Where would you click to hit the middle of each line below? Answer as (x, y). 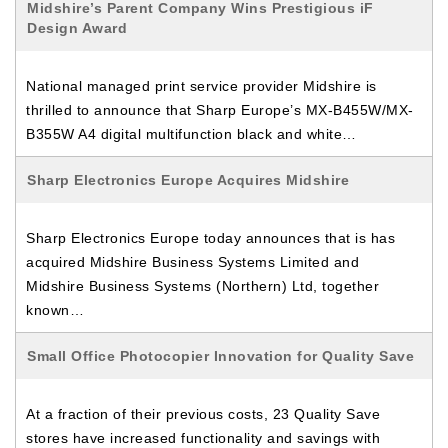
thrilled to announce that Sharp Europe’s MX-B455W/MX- (220, 109)
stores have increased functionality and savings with (203, 437)
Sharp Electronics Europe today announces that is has (210, 237)
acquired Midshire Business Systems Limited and (192, 261)
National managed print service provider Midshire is (201, 85)
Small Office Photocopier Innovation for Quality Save (220, 355)
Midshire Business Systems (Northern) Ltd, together (202, 285)
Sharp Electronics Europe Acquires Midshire (188, 179)
